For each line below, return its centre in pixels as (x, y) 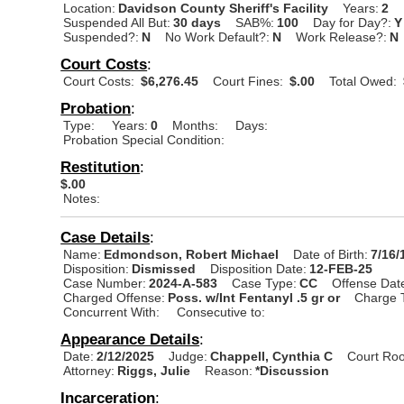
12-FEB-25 (341, 268)
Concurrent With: (112, 312)
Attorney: (89, 370)
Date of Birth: (331, 254)
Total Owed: (363, 81)
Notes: (82, 198)
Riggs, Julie (156, 370)
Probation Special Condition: (144, 139)
